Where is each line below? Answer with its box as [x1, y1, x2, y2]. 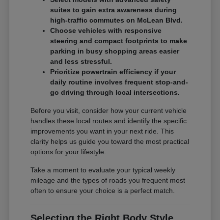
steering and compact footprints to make [50, 36, 188, 45]
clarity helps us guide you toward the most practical [30, 137, 190, 145]
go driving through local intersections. [50, 88, 180, 96]
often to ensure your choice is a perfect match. [30, 186, 175, 194]
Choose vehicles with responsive [50, 26, 162, 34]
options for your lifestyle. [30, 147, 107, 156]
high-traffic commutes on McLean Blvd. [50, 16, 183, 24]
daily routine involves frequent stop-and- [50, 78, 189, 86]
